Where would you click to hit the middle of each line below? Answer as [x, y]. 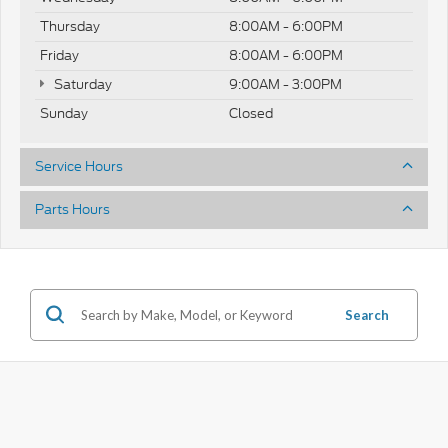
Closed [251, 113]
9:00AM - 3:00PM [285, 84]
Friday [59, 55]
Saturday [81, 84]
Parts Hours [72, 209]
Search [366, 314]
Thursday [70, 26]
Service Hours [79, 166]
